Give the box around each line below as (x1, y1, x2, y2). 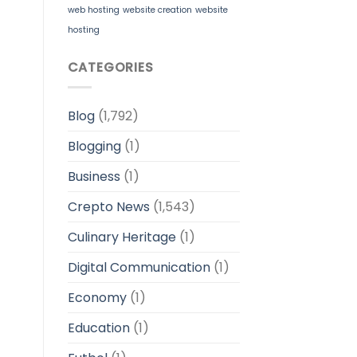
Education (67, 318, 130, 337)
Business (67, 167, 120, 186)
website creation (122, 3, 192, 16)
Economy (67, 288, 127, 307)
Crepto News (67, 197, 150, 216)
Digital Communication (67, 257, 210, 277)
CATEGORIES (67, 57, 154, 76)
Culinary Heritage (67, 227, 176, 246)
